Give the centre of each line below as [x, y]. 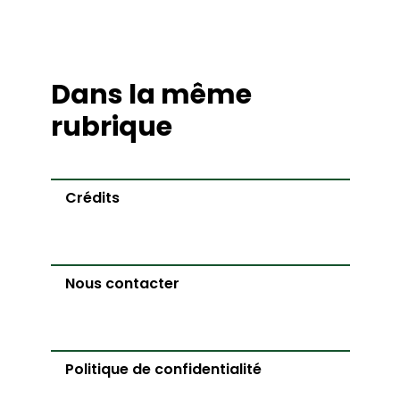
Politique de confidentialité [163, 369]
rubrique [111, 127]
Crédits [92, 198]
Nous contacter [122, 283]
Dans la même [151, 95]
